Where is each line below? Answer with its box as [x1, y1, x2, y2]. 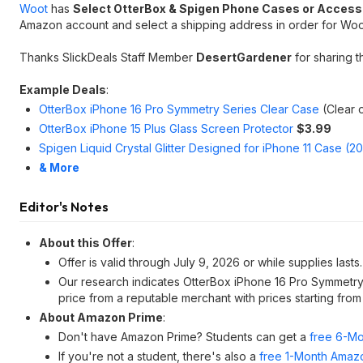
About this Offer [39, 236, 132, 250]
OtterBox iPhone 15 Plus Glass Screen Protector [39, 122, 293, 135]
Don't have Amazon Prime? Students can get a [58, 330, 310, 344]
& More [39, 160, 79, 174]
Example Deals [19, 83, 106, 96]
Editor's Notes [19, 199, 109, 215]
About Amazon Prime [39, 310, 163, 324]
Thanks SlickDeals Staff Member [19, 50, 196, 64]
